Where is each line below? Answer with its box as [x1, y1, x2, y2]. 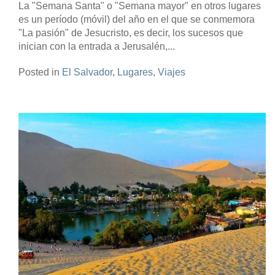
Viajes [158, 67, 185, 78]
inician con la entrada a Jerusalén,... [18, 41, 175, 52]
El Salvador [62, 67, 112, 78]
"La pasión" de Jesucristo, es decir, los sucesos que [18, 28, 243, 39]
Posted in [18, 67, 62, 78]
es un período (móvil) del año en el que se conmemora [18, 14, 255, 25]
